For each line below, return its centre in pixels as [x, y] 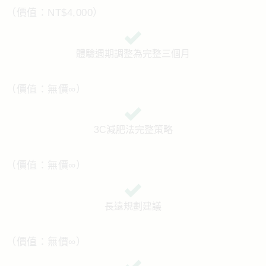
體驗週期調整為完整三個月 [133, 53]
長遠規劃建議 [133, 206]
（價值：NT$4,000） [55, 13]
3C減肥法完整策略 [133, 130]
